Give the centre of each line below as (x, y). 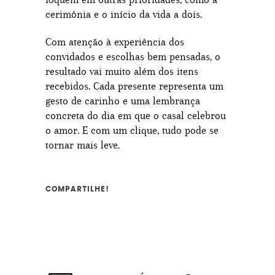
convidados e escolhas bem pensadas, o (133, 56)
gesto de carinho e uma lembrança (123, 101)
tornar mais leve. (83, 145)
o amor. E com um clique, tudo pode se (132, 130)
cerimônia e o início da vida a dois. (124, 14)
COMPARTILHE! (77, 189)
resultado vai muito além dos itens (122, 71)
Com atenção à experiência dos (115, 42)
